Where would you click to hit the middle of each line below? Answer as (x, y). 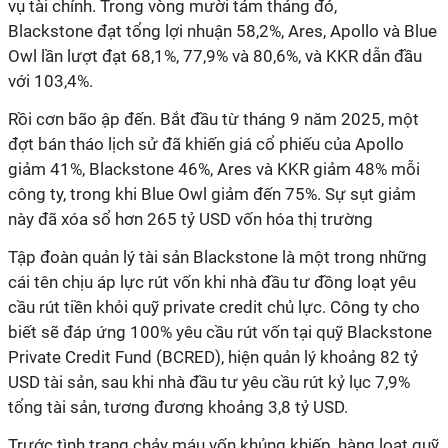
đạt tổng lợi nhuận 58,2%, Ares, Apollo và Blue (265, 31)
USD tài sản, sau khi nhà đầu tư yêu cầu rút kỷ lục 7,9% (209, 382)
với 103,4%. (50, 81)
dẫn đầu (390, 56)
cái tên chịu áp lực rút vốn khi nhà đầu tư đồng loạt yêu (212, 282)
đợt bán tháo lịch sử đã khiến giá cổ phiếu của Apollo (206, 144)
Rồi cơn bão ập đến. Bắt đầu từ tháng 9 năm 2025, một (213, 119)
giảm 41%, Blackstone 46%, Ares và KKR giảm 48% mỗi (214, 169)
